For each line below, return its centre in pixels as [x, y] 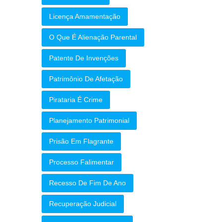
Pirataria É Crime [76, 100]
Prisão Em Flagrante [81, 141]
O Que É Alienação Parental [93, 37]
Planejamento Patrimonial [89, 120]
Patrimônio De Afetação [86, 79]
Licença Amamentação [84, 16]
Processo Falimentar [81, 162]
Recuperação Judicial [83, 204]
